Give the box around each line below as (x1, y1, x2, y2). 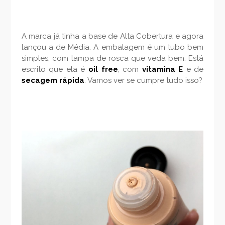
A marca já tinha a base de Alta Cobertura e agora (21, 32, 204, 41)
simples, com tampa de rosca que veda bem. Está (21, 54, 204, 63)
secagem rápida (21, 76, 84, 85)
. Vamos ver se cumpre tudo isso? (84, 76, 202, 85)
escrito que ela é (21, 65, 88, 74)
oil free (88, 65, 118, 74)
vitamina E (142, 65, 183, 74)
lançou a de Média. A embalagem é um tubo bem (21, 43, 204, 52)
